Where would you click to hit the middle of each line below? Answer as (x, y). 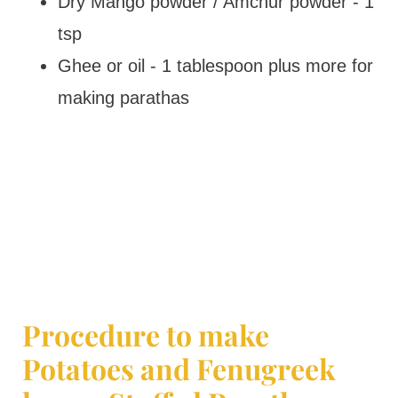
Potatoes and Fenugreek (179, 368)
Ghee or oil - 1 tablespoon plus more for (215, 66)
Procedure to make (145, 334)
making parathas (123, 98)
